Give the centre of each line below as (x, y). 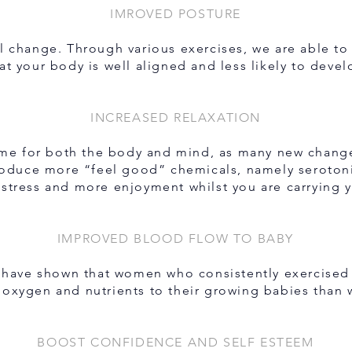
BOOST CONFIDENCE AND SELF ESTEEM (176, 342)
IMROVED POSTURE (176, 14)
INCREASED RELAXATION (176, 117)
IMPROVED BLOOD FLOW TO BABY (176, 238)
